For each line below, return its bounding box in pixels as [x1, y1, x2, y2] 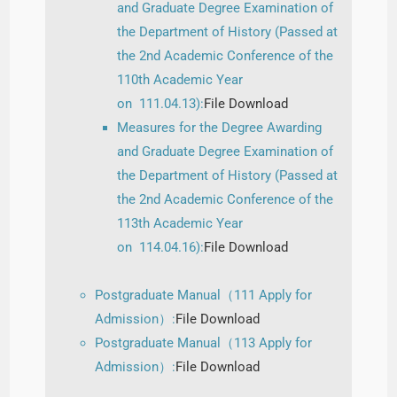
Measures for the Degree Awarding [117, 119, 323, 136]
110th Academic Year [117, 71, 244, 88]
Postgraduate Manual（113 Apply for [95, 334, 313, 351]
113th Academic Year [117, 214, 244, 231]
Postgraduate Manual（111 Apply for [95, 286, 313, 303]
